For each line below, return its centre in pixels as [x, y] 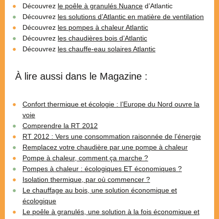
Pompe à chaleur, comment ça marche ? [85, 158]
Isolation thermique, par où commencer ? [86, 180]
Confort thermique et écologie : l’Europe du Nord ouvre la [111, 104]
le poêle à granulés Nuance [100, 6]
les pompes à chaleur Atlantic [103, 28]
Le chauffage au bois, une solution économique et [100, 190]
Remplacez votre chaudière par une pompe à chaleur [105, 147]
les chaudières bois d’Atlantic [102, 38]
